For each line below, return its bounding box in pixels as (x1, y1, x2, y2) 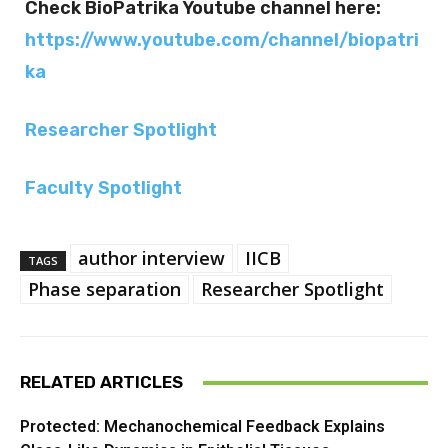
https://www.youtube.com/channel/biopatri (25, 29, 419, 52)
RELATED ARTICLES (20, 372, 183, 393)
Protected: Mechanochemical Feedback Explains (20, 417, 385, 437)
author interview (78, 246, 225, 271)
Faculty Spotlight (25, 177, 182, 200)
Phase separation (28, 277, 181, 302)
